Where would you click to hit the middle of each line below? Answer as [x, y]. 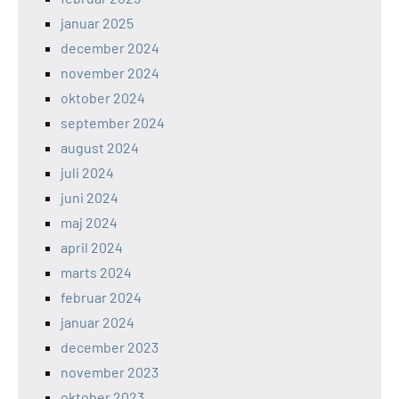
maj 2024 [89, 222]
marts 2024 [96, 272]
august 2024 [100, 147]
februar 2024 [101, 297]
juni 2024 [90, 197]
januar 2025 [97, 23]
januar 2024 [98, 322]
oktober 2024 [103, 98]
